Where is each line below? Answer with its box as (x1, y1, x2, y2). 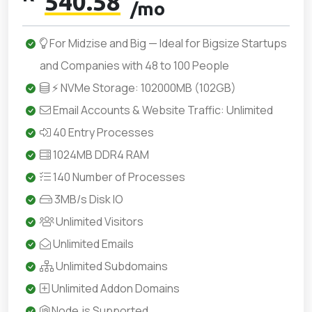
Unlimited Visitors (54, 214, 143, 229)
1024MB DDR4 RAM (51, 147, 149, 162)
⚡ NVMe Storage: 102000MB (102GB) (49, 80, 236, 95)
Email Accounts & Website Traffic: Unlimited (51, 102, 273, 118)
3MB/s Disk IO (52, 192, 123, 207)
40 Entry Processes (51, 125, 154, 140)
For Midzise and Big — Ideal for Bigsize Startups (47, 36, 287, 51)
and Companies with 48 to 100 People (40, 58, 229, 73)
